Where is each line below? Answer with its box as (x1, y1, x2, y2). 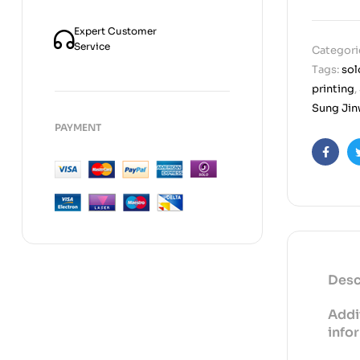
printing (312, 82, 354, 96)
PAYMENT (55, 121, 101, 133)
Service (74, 39, 110, 52)
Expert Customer (74, 24, 157, 37)
